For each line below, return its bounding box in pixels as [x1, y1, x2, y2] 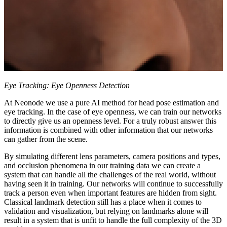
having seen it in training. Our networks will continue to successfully [4, 179, 223, 188]
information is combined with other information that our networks [4, 125, 213, 134]
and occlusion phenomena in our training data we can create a [4, 161, 201, 170]
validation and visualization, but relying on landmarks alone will [4, 206, 208, 215]
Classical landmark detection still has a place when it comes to [4, 197, 202, 206]
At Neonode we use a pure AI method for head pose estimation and [4, 98, 219, 107]
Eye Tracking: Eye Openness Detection [4, 81, 130, 90]
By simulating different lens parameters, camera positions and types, [4, 152, 220, 161]
